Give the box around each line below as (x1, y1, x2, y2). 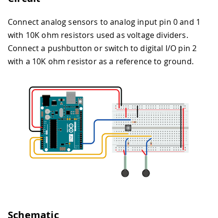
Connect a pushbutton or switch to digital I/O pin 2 (8, 43, 197, 54)
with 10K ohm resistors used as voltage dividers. (8, 30, 188, 40)
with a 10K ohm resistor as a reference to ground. (8, 56, 194, 67)
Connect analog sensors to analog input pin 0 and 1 (8, 17, 201, 27)
